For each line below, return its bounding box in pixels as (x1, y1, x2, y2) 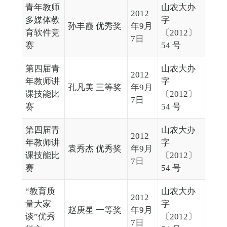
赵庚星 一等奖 (67, 205, 122, 215)
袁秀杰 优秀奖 (67, 144, 122, 154)
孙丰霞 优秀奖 (67, 21, 122, 31)
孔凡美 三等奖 (67, 83, 122, 93)
